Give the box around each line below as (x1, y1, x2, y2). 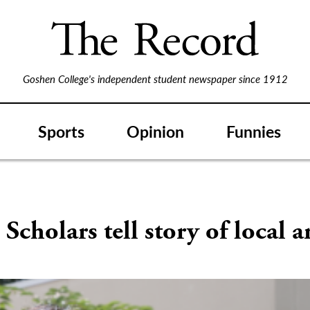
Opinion (127, 119, 184, 143)
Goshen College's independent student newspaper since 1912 (22, 71, 288, 86)
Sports (38, 119, 84, 143)
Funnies (226, 119, 281, 143)
